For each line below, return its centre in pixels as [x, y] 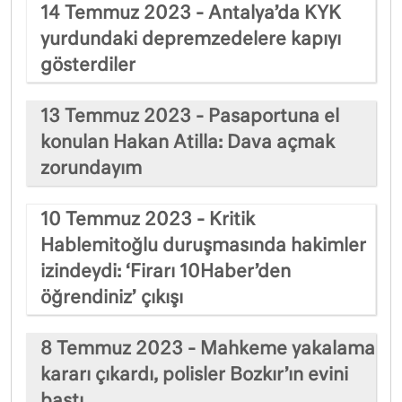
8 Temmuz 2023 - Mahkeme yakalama [208, 349]
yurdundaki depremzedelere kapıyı [191, 39]
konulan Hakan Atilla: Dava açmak [188, 142]
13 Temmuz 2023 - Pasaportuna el [190, 116]
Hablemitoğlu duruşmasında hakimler [203, 245]
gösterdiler [88, 65]
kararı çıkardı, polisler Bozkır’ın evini [194, 375]
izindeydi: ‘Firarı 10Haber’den [166, 271]
